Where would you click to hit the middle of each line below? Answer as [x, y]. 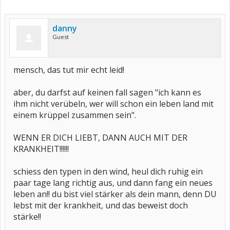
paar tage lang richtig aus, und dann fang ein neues [113, 183]
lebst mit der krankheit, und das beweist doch [101, 205]
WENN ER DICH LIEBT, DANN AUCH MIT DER [100, 138]
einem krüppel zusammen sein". [75, 115]
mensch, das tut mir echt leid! [69, 70]
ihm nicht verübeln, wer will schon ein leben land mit [113, 104]
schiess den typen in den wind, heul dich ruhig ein [108, 171]
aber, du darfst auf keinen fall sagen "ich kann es [107, 92]
